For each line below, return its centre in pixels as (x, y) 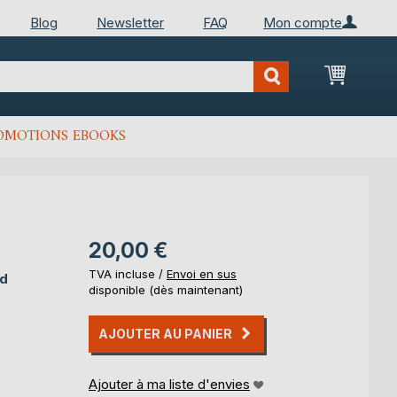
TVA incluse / (128, 274)
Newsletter (131, 22)
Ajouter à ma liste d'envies (169, 384)
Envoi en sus (202, 274)
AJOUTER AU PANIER (165, 334)
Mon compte (303, 22)
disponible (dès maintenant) (166, 290)
